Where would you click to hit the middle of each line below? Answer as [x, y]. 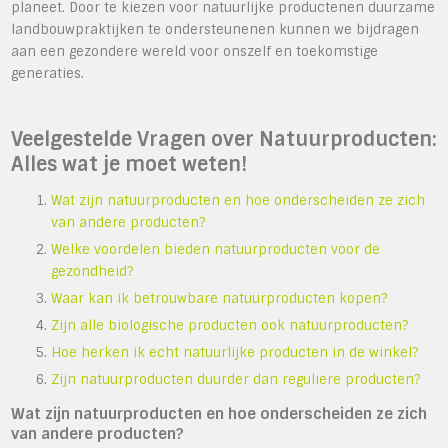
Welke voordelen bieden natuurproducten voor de [216, 249]
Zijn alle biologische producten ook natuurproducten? [230, 325]
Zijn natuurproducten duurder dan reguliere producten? [236, 379]
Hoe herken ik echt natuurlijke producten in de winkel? [235, 352]
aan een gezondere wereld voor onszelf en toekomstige [195, 51]
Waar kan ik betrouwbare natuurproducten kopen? [219, 298]
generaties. [48, 73]
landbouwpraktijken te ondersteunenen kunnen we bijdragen [215, 29]
